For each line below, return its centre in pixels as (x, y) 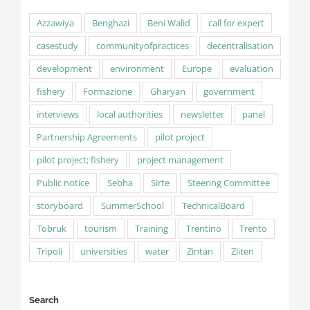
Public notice (63, 183)
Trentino (203, 228)
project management (180, 160)
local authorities (129, 114)
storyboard (60, 206)
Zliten (242, 251)
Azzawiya (55, 23)
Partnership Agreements (86, 137)
